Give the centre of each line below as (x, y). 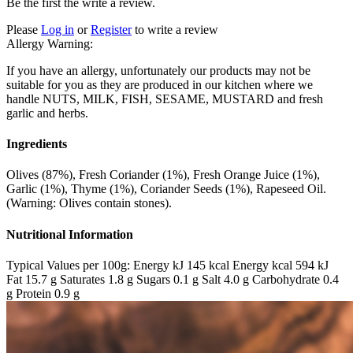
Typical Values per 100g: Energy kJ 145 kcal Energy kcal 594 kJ (167, 265)
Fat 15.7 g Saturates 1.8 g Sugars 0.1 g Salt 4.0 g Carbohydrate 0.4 (173, 279)
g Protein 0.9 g (43, 293)
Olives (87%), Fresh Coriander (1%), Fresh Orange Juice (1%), (163, 175)
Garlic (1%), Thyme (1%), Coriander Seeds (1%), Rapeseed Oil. (166, 189)
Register (111, 29)
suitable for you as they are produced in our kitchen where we (160, 84)
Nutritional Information (70, 234)
